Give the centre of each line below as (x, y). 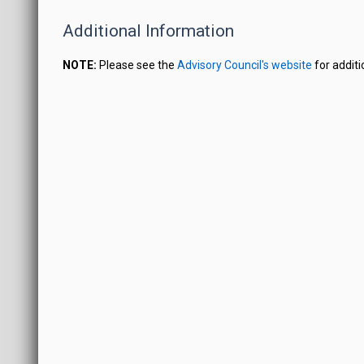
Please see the (139, 65)
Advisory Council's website (245, 65)
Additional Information (149, 31)
